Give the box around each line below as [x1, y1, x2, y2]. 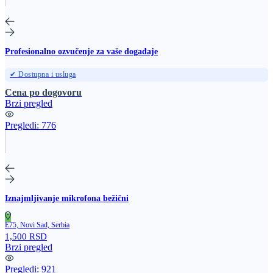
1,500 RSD [5, 231, 47, 241]
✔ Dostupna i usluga [10, 69, 76, 79]
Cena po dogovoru [5, 87, 82, 97]
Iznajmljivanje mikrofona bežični [5, 193, 129, 203]
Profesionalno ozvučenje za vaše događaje [5, 46, 158, 56]
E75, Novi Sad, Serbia [5, 220, 69, 229]
